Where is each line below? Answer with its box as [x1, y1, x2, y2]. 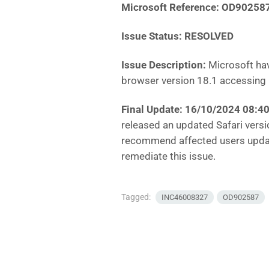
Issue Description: [121, 59, 208, 71]
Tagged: [121, 192, 153, 202]
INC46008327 [162, 193, 208, 202]
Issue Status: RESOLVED [121, 30, 234, 43]
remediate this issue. [121, 150, 216, 163]
